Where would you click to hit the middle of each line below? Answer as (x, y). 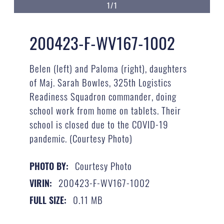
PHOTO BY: (49, 166)
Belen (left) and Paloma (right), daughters (108, 68)
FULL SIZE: (48, 200)
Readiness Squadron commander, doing (103, 96)
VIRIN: (40, 183)
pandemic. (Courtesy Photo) (81, 138)
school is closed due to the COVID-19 (99, 124)
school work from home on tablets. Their (105, 110)
